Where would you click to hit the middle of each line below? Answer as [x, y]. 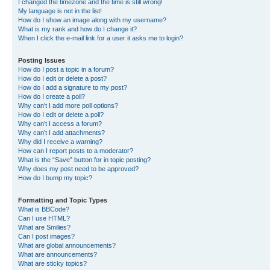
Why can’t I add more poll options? [68, 105]
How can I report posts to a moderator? [76, 151]
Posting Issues [42, 60]
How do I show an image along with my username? [92, 20]
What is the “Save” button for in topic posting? [84, 160]
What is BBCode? [44, 209]
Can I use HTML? [44, 218]
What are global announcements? [67, 245]
